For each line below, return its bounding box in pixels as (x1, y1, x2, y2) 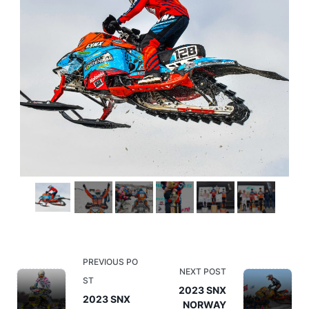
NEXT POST (179, 266, 226, 277)
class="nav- (16, 271, 86, 286)
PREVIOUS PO (83, 257, 138, 267)
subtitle (16, 290, 61, 304)
